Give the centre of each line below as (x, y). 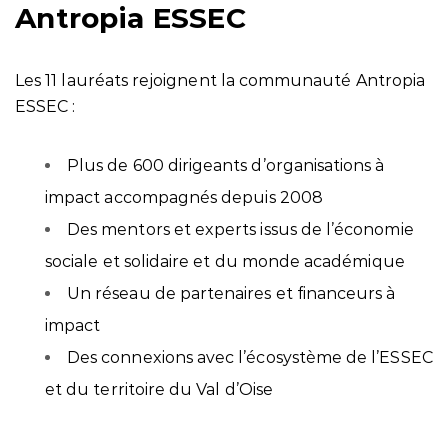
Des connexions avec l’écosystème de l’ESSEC (250, 357)
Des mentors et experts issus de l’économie (240, 229)
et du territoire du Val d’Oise (159, 389)
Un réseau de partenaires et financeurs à (231, 293)
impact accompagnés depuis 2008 (184, 197)
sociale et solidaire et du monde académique (225, 261)
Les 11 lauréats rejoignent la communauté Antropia (220, 80)
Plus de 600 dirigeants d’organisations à (226, 165)
